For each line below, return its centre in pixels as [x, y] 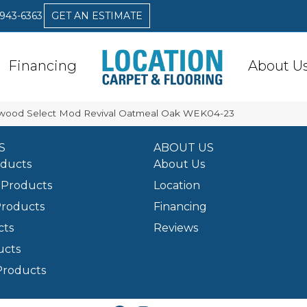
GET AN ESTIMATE [97, 16]
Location [177, 186]
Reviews [176, 228]
